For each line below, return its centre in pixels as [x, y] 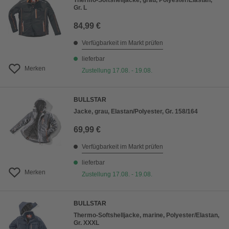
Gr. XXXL [86, 223]
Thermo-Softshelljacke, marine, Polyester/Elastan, [146, 215]
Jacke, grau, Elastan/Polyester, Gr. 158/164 [136, 112]
